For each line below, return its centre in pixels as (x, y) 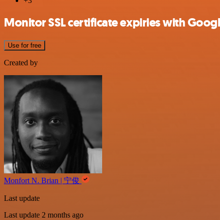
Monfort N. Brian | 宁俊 (43, 180)
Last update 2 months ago (44, 215)
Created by (21, 62)
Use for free (25, 45)
